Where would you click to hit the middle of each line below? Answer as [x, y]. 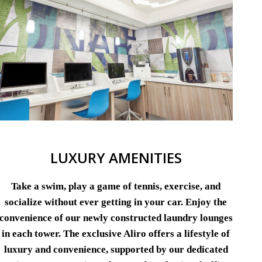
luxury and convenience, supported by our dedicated [116, 250]
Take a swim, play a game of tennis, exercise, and [116, 187]
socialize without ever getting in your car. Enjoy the [116, 202]
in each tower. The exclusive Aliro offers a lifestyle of [116, 234]
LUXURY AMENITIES [116, 158]
